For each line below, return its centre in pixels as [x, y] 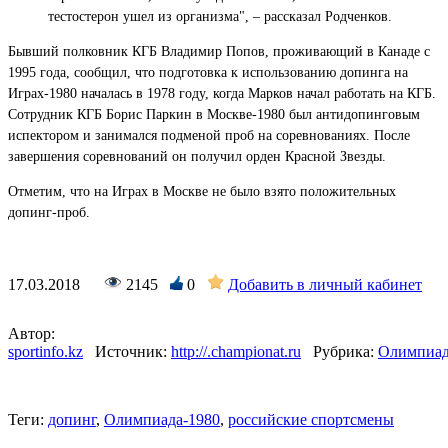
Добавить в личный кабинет [325, 284]
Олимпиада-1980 [162, 419]
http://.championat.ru [236, 351]
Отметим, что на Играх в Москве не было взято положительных [202, 191]
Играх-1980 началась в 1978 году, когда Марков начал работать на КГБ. [222, 93]
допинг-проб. [49, 212]
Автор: [31, 333]
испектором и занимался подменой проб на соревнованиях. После [209, 135]
